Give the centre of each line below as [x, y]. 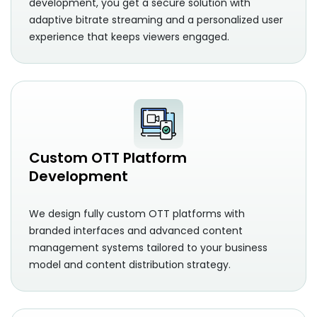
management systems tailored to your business [148, 248]
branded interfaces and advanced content [136, 231]
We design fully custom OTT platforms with [137, 214]
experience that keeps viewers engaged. [129, 37]
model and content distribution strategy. [130, 265]
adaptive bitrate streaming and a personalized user [156, 20]
